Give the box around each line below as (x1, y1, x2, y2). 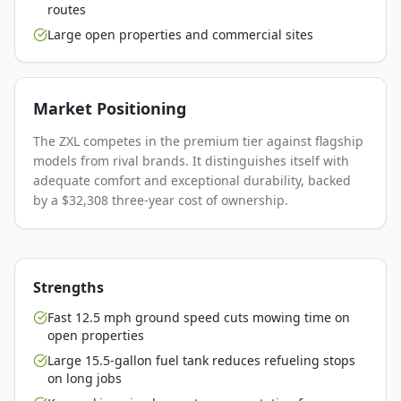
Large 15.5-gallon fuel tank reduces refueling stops (47, 352, 355, 370)
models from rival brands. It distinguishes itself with (33, 152, 349, 170)
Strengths (33, 277, 104, 298)
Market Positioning (33, 98, 186, 120)
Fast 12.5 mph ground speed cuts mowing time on (47, 309, 350, 327)
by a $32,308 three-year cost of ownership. (33, 192, 288, 209)
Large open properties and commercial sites (47, 26, 313, 44)
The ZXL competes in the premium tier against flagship (33, 132, 363, 150)
